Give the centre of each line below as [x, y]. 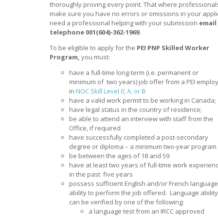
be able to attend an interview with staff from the [141, 118]
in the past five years [101, 174]
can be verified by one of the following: [127, 202]
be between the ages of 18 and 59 [119, 155]
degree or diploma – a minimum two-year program [143, 146]
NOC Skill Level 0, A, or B [111, 91]
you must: [95, 57]
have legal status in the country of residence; [136, 109]
